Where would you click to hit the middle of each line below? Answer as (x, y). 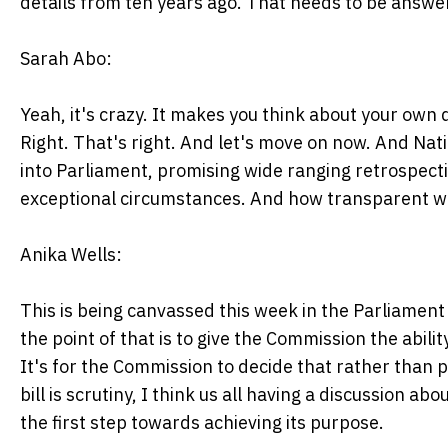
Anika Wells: (71, 254)
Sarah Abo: (66, 58)
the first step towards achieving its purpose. (202, 422)
